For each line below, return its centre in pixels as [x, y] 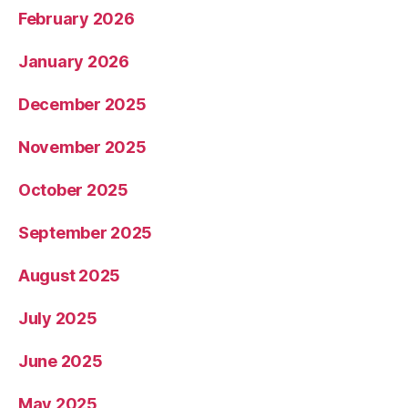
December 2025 [82, 105]
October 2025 [73, 190]
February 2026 [76, 19]
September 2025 [86, 233]
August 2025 [70, 276]
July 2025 [58, 319]
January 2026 [74, 62]
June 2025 [61, 362]
